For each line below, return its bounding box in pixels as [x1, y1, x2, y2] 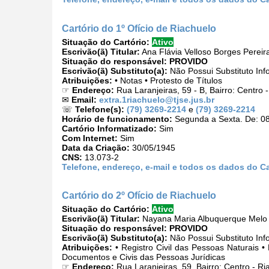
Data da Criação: [62, 142, 130, 153]
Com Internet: [62, 133, 118, 143]
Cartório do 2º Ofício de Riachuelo [62, 190, 216, 201]
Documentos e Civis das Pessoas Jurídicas [62, 252, 225, 262]
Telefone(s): [75, 104, 124, 114]
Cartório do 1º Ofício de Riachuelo [62, 22, 216, 34]
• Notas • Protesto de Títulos [112, 75, 222, 85]
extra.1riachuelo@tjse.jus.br [99, 94, 214, 104]
